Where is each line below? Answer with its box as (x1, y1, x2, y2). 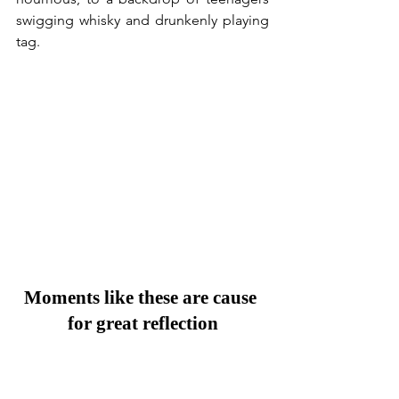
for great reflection (67, 312, 218, 334)
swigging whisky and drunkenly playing (16, 11, 269, 28)
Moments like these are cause (24, 286, 261, 308)
